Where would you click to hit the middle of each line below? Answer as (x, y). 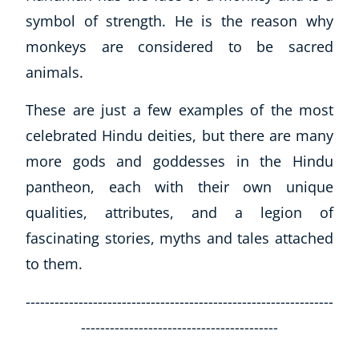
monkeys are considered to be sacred (179, 46)
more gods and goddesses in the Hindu (179, 161)
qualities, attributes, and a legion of (179, 212)
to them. (54, 263)
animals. (54, 72)
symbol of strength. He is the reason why (179, 20)
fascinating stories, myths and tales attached (179, 238)
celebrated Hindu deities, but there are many (179, 135)
